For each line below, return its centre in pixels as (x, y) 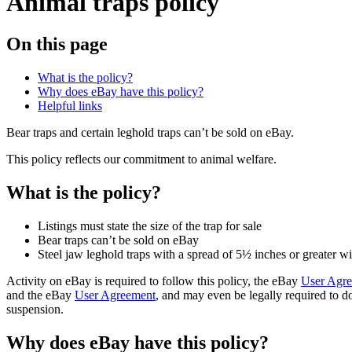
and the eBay (40, 295)
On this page (57, 44)
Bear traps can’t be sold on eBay (118, 240)
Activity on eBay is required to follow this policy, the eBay (154, 281)
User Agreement (115, 295)
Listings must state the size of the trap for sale (151, 226)
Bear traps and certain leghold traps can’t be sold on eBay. (150, 133)
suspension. (35, 310)
